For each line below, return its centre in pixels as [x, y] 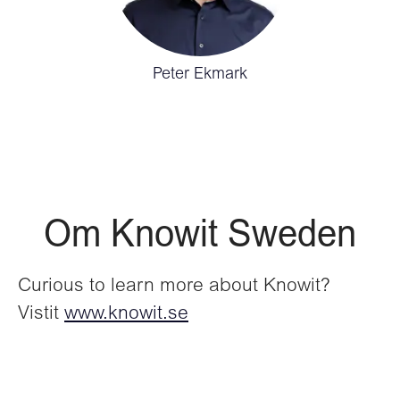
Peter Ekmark [200, 75]
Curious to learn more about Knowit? [174, 287]
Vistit [41, 315]
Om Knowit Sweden [200, 237]
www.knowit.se [126, 315]
